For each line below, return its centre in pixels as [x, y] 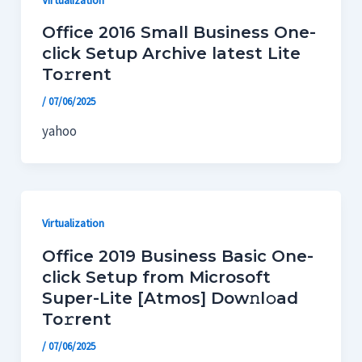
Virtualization [73, 223]
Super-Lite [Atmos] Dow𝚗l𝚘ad [170, 298]
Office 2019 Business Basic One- [177, 256]
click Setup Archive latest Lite [171, 54]
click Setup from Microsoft [156, 277]
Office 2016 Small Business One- [179, 33]
